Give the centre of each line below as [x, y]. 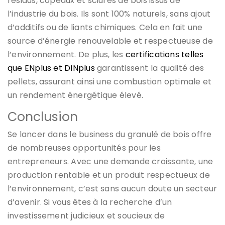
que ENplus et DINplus [51, 68]
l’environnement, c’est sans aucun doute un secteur [113, 188]
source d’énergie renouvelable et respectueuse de [110, 41]
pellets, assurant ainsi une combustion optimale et [110, 81]
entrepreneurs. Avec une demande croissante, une [110, 161]
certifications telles [164, 54]
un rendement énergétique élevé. [75, 95]
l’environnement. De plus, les [67, 54]
